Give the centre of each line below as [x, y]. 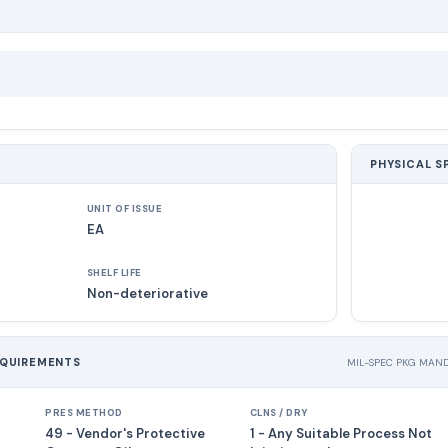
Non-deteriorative [147, 293]
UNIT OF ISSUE [124, 209]
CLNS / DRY [278, 413]
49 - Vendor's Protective [125, 433]
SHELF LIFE [114, 273]
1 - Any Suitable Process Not [340, 433]
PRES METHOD [84, 413]
